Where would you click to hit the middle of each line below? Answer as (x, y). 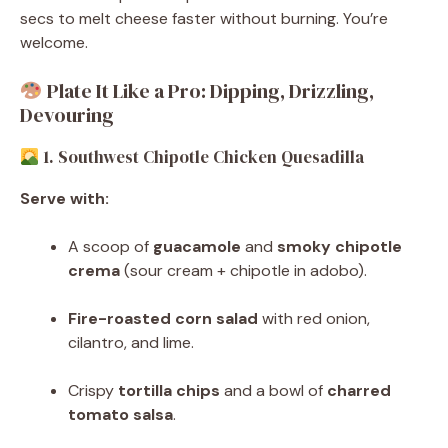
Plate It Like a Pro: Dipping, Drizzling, (208, 91)
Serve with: (64, 199)
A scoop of (110, 247)
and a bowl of (273, 391)
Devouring (67, 115)
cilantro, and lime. (131, 343)
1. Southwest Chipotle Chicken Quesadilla (202, 157)
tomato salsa (120, 415)
